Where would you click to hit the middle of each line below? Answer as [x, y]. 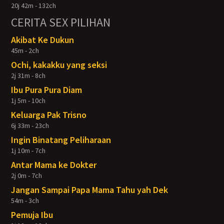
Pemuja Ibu [32, 215]
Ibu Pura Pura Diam [47, 90]
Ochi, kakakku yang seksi [59, 65]
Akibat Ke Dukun [43, 40]
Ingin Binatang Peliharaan [61, 140]
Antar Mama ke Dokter [54, 165]
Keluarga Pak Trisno [49, 115]
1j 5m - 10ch [28, 100]
